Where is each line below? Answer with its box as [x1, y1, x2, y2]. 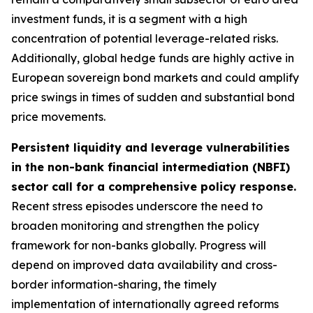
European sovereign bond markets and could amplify [11, 71, 299, 85]
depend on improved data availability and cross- [11, 258, 277, 272]
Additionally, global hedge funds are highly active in [11, 51, 294, 65]
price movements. [11, 110, 105, 124]
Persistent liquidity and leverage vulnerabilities [11, 140, 290, 154]
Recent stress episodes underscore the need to [11, 199, 263, 213]
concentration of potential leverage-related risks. [11, 31, 278, 45]
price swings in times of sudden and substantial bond [11, 90, 295, 104]
